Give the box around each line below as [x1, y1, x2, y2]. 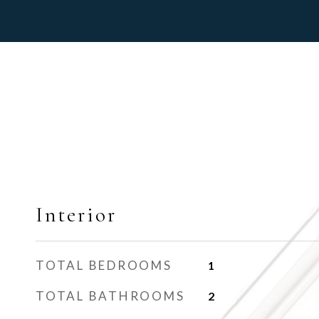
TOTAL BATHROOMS [36, 288, 185, 303]
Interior [36, 202, 117, 227]
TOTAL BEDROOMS [36, 258, 172, 273]
